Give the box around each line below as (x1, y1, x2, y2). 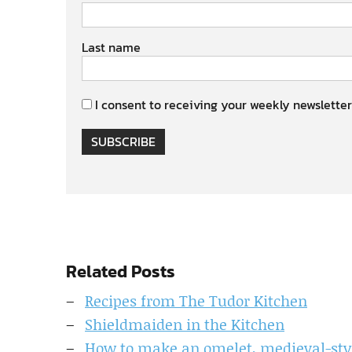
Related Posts (66, 258, 175, 284)
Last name (82, 37, 141, 57)
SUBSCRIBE (91, 131, 156, 151)
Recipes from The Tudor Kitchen (85, 289, 307, 311)
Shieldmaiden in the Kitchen (85, 313, 284, 335)
